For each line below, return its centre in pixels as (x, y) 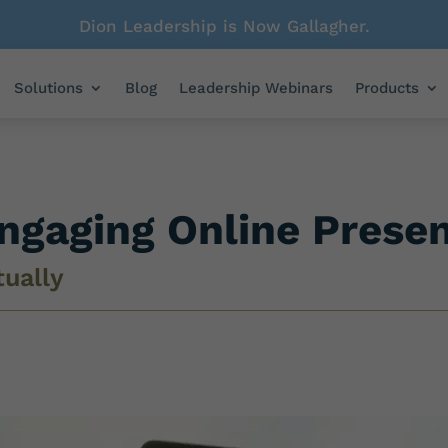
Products (387, 88)
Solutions (49, 88)
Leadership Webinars (256, 88)
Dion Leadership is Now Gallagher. (224, 26)
